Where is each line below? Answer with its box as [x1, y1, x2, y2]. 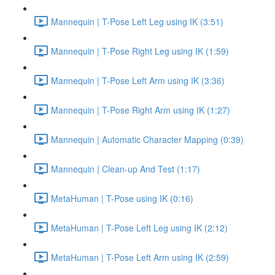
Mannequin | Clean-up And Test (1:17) [51, 162, 200, 175]
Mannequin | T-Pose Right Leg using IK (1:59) [51, 44, 229, 57]
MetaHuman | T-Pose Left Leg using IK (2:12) [51, 221, 228, 234]
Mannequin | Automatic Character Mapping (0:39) [51, 133, 244, 145]
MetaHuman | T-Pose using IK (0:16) [51, 192, 193, 204]
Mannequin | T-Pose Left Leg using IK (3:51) [51, 15, 223, 28]
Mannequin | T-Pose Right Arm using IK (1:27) [51, 103, 230, 116]
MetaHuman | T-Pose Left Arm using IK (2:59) [51, 250, 229, 263]
